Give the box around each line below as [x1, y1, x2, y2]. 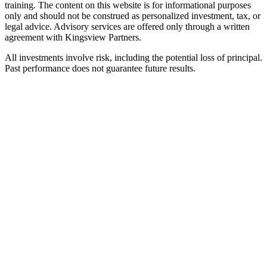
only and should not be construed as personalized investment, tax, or [5, 10, 260, 21]
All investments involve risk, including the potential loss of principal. [5, 52, 262, 63]
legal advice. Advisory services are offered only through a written [5, 21, 250, 32]
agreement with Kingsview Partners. [5, 32, 141, 42]
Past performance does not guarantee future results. [5, 63, 195, 73]
